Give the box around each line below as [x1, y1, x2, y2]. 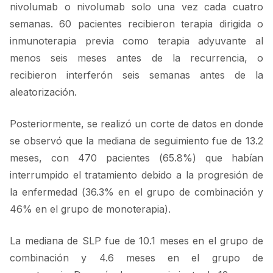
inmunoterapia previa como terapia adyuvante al [10, 35, 263, 47]
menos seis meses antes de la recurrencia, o [10, 52, 263, 64]
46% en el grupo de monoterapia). [10, 203, 171, 215]
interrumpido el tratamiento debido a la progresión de [10, 169, 263, 181]
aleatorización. [10, 86, 77, 98]
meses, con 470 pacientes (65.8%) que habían [10, 152, 263, 164]
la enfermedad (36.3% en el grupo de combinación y [10, 186, 263, 198]
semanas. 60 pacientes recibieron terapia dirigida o [10, 18, 263, 30]
